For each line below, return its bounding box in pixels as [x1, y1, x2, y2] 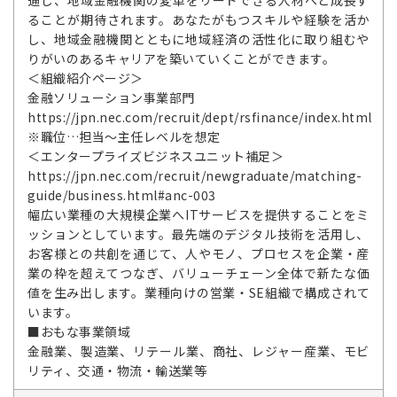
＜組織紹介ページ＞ [27, 68, 144, 87]
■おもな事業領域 [27, 322, 130, 340]
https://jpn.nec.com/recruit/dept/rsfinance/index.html [27, 107, 372, 126]
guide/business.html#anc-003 [27, 185, 216, 204]
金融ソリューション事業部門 [27, 88, 195, 106]
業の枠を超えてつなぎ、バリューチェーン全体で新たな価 [27, 263, 370, 282]
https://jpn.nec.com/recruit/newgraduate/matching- [27, 166, 362, 184]
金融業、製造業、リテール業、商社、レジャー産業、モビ [27, 341, 370, 360]
